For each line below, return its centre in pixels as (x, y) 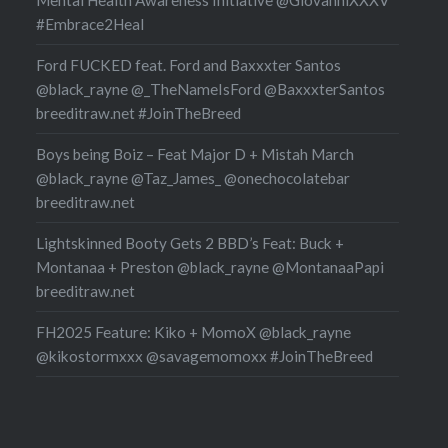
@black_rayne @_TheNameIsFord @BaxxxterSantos (210, 88)
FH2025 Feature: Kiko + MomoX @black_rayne (193, 331)
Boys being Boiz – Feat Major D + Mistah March (194, 153)
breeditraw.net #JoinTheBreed (138, 112)
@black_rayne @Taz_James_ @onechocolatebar (192, 177)
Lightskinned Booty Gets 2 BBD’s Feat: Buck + (189, 242)
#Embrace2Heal (89, 23)
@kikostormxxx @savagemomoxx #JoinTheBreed (204, 355)
